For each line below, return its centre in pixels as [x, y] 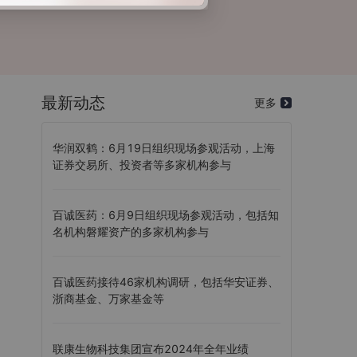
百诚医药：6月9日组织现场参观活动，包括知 [166, 215]
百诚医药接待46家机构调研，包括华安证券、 [166, 282]
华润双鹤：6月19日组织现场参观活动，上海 [164, 148]
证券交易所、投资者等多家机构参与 [142, 165]
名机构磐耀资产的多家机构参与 [131, 231]
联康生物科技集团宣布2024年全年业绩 [151, 349]
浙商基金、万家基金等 [108, 298]
